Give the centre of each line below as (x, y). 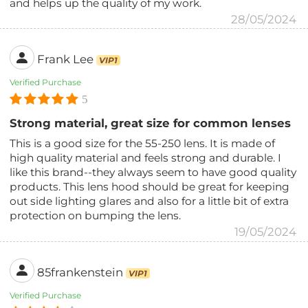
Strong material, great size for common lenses (151, 123)
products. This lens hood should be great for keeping (150, 187)
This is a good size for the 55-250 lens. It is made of (143, 144)
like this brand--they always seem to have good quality (153, 173)
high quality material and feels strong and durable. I (146, 158)
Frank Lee (66, 59)
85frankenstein (80, 272)
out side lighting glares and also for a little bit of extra (150, 201)
